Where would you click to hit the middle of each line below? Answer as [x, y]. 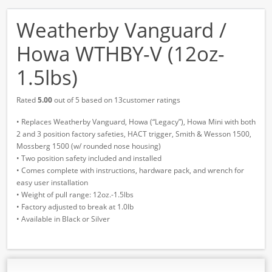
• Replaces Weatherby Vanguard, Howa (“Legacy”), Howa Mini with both [136, 121]
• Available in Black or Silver [63, 219]
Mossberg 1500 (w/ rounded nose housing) [89, 146]
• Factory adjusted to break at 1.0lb [75, 206]
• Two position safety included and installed [89, 158]
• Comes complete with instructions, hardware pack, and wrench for [130, 170]
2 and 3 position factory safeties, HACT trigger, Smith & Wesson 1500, [134, 134]
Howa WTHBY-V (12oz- [121, 53]
